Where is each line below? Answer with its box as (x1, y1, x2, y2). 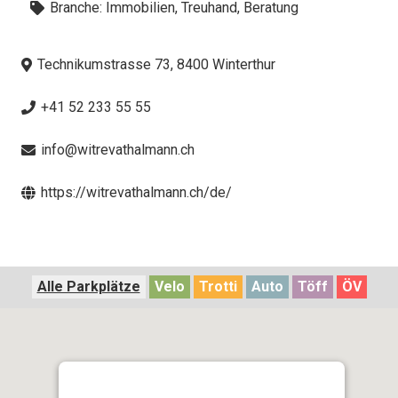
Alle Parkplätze (36, 277, 140, 295)
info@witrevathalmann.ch (41, 140, 195, 158)
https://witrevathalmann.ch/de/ (41, 183, 233, 201)
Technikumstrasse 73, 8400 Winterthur (37, 55, 276, 73)
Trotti (198, 277, 237, 295)
